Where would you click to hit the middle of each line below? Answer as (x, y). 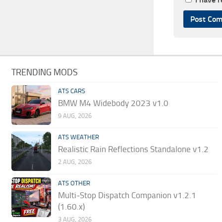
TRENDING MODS (45, 73)
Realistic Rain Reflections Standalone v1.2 (134, 149)
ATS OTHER (74, 183)
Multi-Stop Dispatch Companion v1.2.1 (127, 195)
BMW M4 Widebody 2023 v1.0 (113, 103)
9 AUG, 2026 (75, 116)
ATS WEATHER (79, 137)
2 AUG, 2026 (75, 162)
